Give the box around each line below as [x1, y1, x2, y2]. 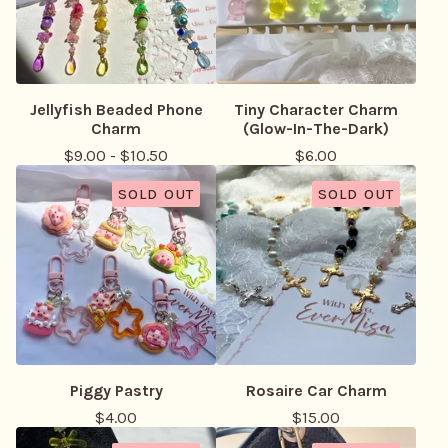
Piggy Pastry [69, 381, 163, 400]
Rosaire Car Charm [245, 381, 387, 400]
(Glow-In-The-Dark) [243, 119, 389, 138]
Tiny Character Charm [234, 100, 398, 119]
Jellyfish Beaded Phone [29, 100, 203, 119]
